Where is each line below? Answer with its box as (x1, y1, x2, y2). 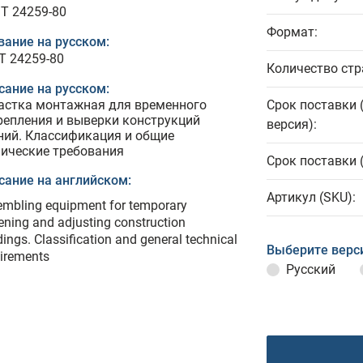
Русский (286, 262, 335, 277)
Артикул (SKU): (267, 190, 356, 205)
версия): (267, 117, 317, 132)
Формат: (267, 24, 318, 40)
